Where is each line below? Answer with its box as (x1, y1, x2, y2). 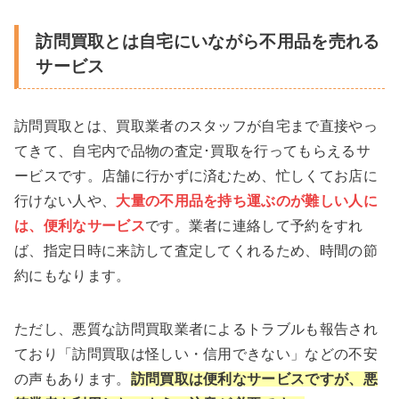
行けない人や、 (14, 192, 117, 208)
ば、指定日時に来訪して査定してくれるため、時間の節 (14, 242, 378, 258)
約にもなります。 (14, 267, 131, 283)
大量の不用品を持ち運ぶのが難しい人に (116, 192, 379, 208)
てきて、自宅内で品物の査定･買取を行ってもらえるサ (14, 142, 370, 159)
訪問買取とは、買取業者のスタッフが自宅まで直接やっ (14, 118, 379, 134)
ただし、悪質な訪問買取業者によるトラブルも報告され (14, 321, 378, 337)
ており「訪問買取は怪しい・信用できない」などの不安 (14, 346, 378, 362)
